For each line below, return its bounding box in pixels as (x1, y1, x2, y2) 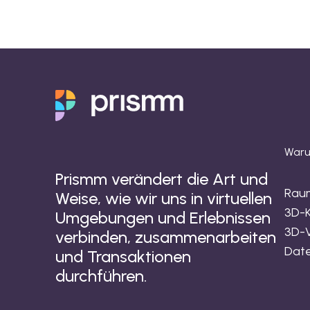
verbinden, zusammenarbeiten (55, 227, 276, 248)
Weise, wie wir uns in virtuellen (55, 188, 272, 209)
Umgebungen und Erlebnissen (55, 208, 271, 228)
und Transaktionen (55, 246, 191, 267)
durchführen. (55, 266, 147, 286)
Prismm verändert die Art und (55, 169, 268, 190)
